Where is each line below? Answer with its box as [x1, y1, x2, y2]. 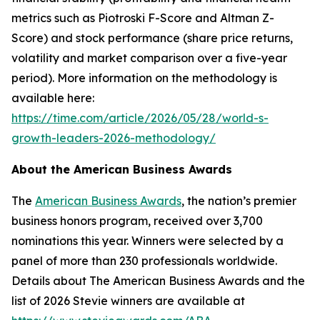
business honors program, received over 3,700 [11, 214, 263, 228]
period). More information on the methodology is [11, 71, 277, 85]
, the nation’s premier [181, 194, 296, 208]
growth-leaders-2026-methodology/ [11, 131, 216, 145]
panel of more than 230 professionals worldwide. [11, 254, 277, 268]
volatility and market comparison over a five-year [11, 51, 287, 65]
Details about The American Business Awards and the [11, 274, 305, 288]
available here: [11, 91, 94, 105]
